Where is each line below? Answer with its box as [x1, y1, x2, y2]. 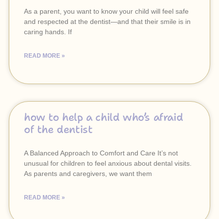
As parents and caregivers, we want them [24, 170, 152, 177]
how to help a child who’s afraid [24, 110, 183, 124]
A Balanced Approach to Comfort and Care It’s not [24, 149, 178, 157]
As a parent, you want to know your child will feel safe [24, 7, 189, 15]
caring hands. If [24, 28, 72, 36]
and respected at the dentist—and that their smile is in [24, 18, 191, 25]
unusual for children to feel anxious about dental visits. [24, 159, 192, 167]
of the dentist [24, 123, 93, 136]
